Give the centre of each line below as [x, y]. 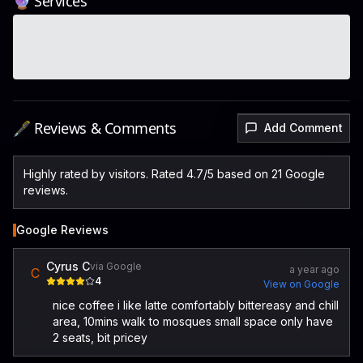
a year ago [314, 269]
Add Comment [303, 128]
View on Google [301, 284]
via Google [116, 266]
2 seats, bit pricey [100, 337]
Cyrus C [68, 266]
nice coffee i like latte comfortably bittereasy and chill [196, 305]
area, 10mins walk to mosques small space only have [193, 321]
